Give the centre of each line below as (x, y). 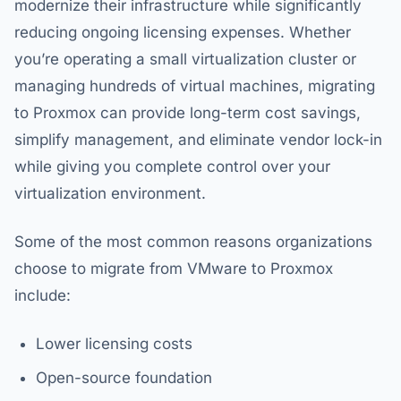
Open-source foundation (124, 378)
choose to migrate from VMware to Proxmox (174, 269)
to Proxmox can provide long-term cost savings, (188, 113)
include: (43, 296)
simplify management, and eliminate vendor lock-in (198, 140)
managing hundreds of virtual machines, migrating (195, 86)
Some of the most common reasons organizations (193, 242)
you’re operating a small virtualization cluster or (185, 60)
